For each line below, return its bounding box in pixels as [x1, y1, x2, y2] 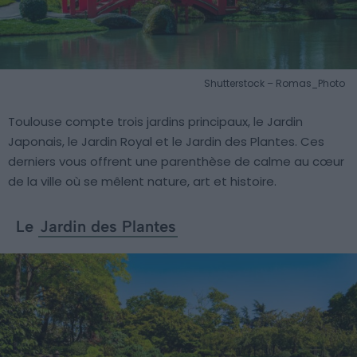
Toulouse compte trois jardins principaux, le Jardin [8, 113, 303, 131]
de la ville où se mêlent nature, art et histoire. [8, 173, 277, 190]
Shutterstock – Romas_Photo [204, 76, 345, 91]
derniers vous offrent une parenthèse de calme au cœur [8, 153, 344, 171]
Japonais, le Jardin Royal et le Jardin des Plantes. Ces [8, 133, 324, 151]
